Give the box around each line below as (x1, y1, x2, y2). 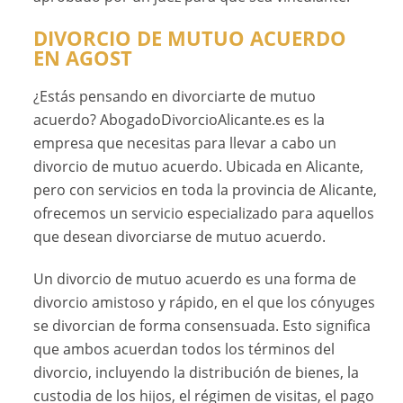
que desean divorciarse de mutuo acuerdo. (33, 227, 327, 247)
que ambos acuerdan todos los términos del (33, 339, 336, 360)
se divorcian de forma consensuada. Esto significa (33, 316, 372, 336)
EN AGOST (33, 45, 133, 72)
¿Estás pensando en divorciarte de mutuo (33, 86, 317, 107)
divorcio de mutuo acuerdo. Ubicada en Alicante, (33, 157, 364, 177)
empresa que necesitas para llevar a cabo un (33, 133, 337, 154)
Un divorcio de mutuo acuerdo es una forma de (33, 269, 357, 290)
